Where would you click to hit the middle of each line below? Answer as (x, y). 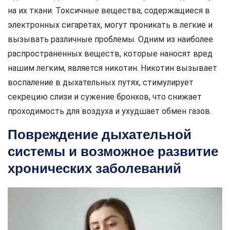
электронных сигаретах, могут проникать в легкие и (110, 25)
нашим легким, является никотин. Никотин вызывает (112, 68)
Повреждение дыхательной (100, 134)
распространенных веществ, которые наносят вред (110, 53)
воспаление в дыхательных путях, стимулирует (101, 82)
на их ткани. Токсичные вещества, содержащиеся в (109, 10)
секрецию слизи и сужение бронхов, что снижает (105, 97)
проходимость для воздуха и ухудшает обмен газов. (110, 111)
